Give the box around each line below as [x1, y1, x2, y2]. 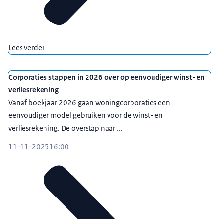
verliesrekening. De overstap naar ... [8, 123, 123, 132]
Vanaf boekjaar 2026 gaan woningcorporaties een [8, 97, 170, 107]
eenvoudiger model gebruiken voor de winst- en [8, 110, 163, 120]
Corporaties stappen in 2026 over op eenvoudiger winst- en [8, 72, 205, 82]
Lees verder [8, 43, 44, 52]
